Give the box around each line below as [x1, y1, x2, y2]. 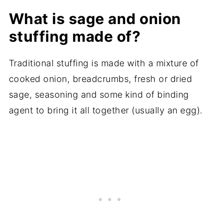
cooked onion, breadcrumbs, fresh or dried [8, 74, 192, 84]
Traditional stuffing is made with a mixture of [8, 58, 199, 69]
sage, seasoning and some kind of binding [8, 89, 189, 100]
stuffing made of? [8, 27, 141, 46]
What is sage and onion [8, 10, 181, 28]
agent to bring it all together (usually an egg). [8, 105, 203, 116]
